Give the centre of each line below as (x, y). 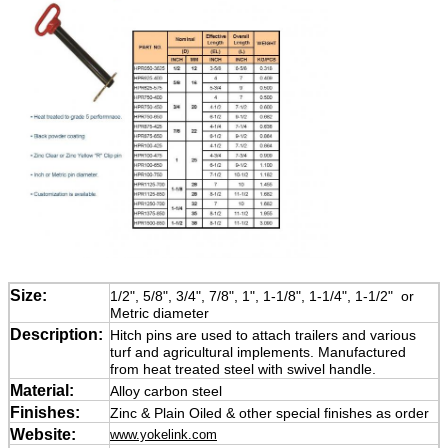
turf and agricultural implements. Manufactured (258, 352)
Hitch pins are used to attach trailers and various (263, 335)
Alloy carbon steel (166, 391)
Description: (56, 335)
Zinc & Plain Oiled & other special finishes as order (269, 413)
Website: (43, 435)
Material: (42, 391)
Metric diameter (159, 313)
